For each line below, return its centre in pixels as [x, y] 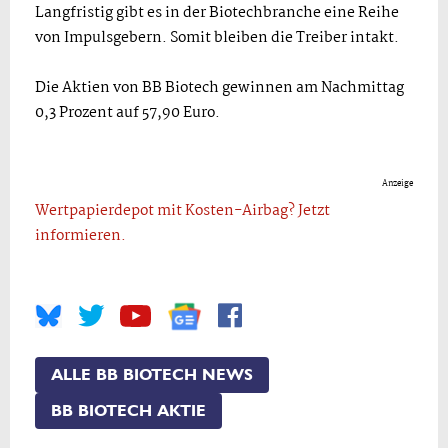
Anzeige [397, 183]
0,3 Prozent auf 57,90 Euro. [127, 112]
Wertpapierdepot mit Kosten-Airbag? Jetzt [182, 210]
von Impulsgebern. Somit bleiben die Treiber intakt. [217, 37]
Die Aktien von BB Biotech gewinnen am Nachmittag [219, 87]
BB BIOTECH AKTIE [128, 410]
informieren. [80, 235]
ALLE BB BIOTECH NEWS [152, 374]
